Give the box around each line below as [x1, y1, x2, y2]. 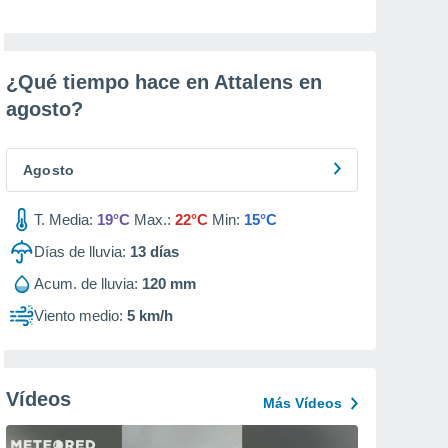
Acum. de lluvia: [34, 275, 138, 292]
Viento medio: [34, 307, 123, 324]
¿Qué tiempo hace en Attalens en [6, 71, 322, 93]
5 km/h [127, 307, 173, 324]
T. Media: [34, 211, 93, 228]
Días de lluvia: [34, 243, 126, 260]
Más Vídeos [263, 395, 342, 411]
